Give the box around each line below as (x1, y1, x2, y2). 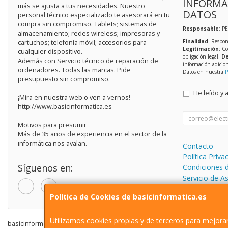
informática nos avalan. (18, 139, 87, 148)
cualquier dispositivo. (18, 47, 82, 56)
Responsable (182, 25, 219, 33)
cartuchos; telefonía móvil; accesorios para (18, 38, 147, 47)
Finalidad (182, 38, 208, 45)
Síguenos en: (18, 162, 73, 175)
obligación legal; (182, 53, 221, 61)
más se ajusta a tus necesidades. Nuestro (18, 2, 145, 11)
